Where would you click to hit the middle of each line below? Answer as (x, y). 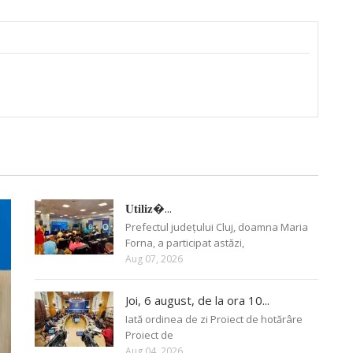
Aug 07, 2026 (154, 258)
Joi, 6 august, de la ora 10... (197, 300)
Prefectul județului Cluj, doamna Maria (217, 227)
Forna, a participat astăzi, (185, 242)
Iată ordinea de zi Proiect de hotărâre (214, 319)
